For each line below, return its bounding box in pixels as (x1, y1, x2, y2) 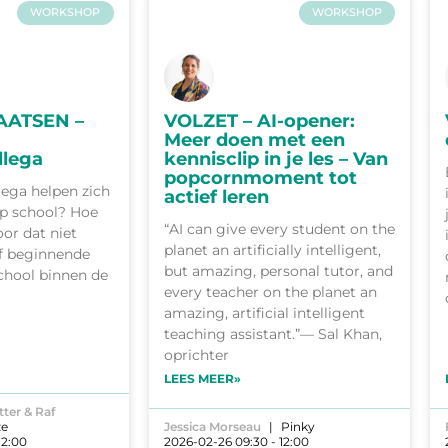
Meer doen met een (163, 129, 345, 152)
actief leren (163, 186, 269, 209)
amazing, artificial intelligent (163, 304, 365, 323)
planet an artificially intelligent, (163, 241, 381, 260)
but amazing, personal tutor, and (163, 262, 393, 281)
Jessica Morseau (163, 419, 261, 435)
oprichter (163, 346, 229, 365)
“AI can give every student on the (163, 220, 395, 239)
